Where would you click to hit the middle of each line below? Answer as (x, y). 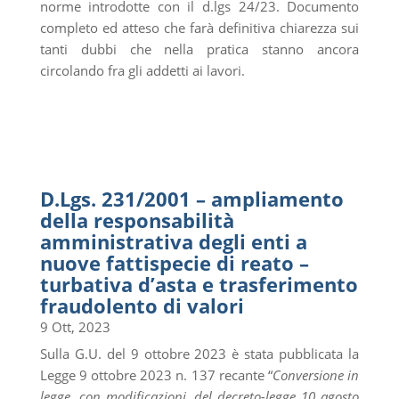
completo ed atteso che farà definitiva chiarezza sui (199, 27)
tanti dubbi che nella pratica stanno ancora (199, 49)
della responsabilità (137, 220)
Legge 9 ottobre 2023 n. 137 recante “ (156, 375)
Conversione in (316, 375)
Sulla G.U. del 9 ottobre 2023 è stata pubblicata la (199, 353)
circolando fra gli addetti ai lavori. (142, 70)
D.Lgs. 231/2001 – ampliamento (191, 198)
